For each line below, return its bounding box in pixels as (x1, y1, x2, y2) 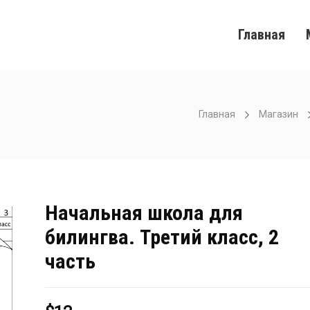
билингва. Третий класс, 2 (45, 225, 279, 249)
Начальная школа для (45, 201, 243, 225)
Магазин (259, 109, 298, 120)
